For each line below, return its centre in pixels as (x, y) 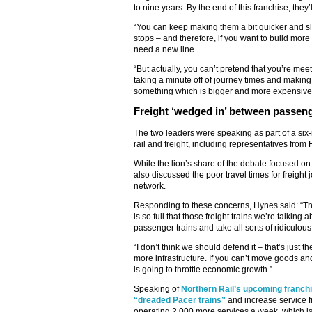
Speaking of (157, 289)
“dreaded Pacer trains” (180, 300)
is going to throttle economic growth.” (203, 270)
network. (150, 186)
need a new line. (165, 49)
